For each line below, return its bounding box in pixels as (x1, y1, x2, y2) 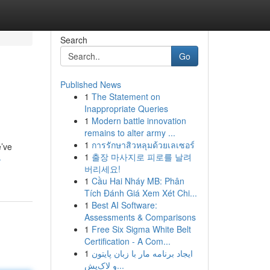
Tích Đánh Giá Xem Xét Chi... (84, 187, 197, 199)
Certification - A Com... (84, 235, 171, 247)
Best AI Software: (91, 199, 157, 211)
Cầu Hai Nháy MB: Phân (91, 175, 184, 187)
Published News (60, 78, 121, 90)
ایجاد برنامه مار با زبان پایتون (91, 247, 193, 259)
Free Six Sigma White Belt (91, 223, 191, 235)
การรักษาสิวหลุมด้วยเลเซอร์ (91, 139, 195, 151)
